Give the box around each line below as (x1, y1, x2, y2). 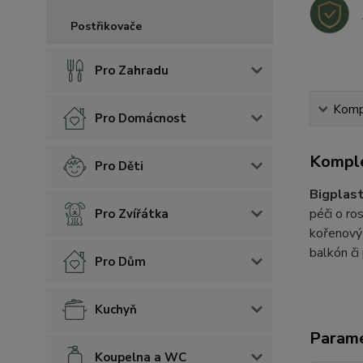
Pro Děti (95, 158, 143, 174)
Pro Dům (95, 254, 146, 270)
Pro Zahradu (95, 62, 169, 79)
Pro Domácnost (95, 110, 186, 126)
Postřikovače (70, 19, 142, 34)
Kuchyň (95, 301, 137, 318)
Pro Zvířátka (95, 206, 169, 222)
